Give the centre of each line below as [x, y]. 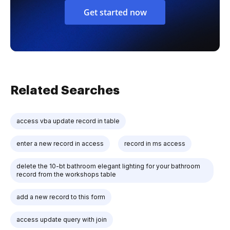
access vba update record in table [68, 121]
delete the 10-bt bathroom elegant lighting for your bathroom [108, 166]
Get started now [115, 12]
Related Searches [65, 90]
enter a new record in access [60, 143]
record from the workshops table [66, 174]
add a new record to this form [61, 197]
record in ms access [155, 143]
